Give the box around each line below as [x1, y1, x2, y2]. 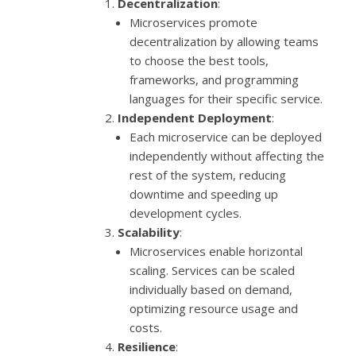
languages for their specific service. [130, 91, 323, 107]
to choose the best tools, [130, 52, 269, 69]
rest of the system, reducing [130, 167, 287, 184]
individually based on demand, [130, 281, 293, 298]
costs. [130, 319, 163, 336]
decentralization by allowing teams [130, 33, 319, 50]
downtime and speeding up [130, 186, 279, 203]
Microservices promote [130, 14, 258, 31]
